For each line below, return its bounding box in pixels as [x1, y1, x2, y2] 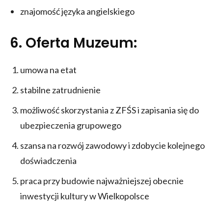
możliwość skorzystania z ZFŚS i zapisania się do [20, 104, 199, 115]
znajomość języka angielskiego [20, 5, 135, 17]
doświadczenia [20, 155, 77, 166]
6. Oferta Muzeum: [10, 33, 137, 53]
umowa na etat [20, 64, 77, 75]
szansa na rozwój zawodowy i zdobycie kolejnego [20, 139, 205, 151]
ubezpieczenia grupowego [20, 119, 121, 131]
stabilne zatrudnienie [20, 84, 101, 95]
